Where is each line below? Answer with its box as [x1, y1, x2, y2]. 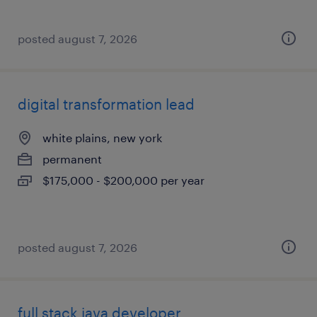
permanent [42, 152, 102, 166]
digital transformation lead [18, 96, 195, 113]
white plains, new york [42, 131, 162, 144]
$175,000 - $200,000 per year [42, 173, 204, 187]
